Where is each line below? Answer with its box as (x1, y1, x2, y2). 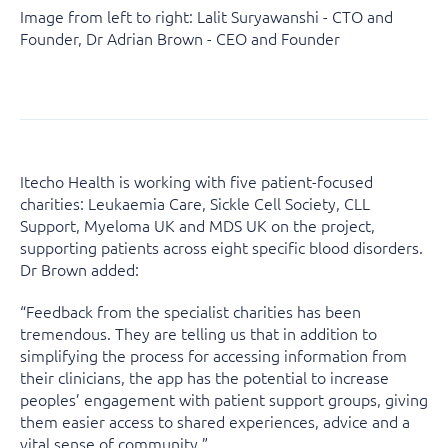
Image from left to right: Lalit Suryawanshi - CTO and (20, 5, 393, 27)
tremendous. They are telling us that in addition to (20, 322, 377, 344)
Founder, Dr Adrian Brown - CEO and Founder (20, 27, 340, 49)
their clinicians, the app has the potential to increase (20, 366, 389, 388)
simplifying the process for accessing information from (20, 344, 407, 366)
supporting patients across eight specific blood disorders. (20, 236, 423, 258)
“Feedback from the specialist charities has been (20, 300, 361, 322)
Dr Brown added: (20, 258, 139, 280)
